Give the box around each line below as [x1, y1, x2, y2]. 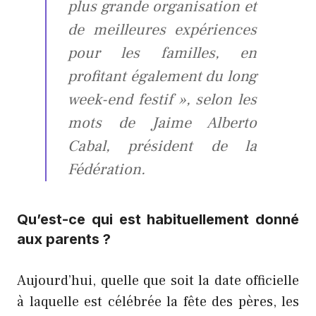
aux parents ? [17, 231, 111, 248]
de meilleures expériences [68, 20, 257, 40]
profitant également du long [68, 66, 257, 87]
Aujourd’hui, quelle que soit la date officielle [17, 272, 299, 291]
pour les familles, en [68, 43, 257, 63]
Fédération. [68, 159, 145, 180]
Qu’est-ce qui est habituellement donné [17, 211, 299, 229]
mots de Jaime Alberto [68, 113, 257, 133]
